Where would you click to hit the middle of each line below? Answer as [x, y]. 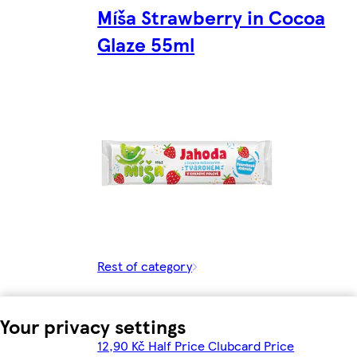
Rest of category [145, 265]
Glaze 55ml [146, 44]
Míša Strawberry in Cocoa [212, 17]
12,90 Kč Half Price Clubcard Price [196, 345]
